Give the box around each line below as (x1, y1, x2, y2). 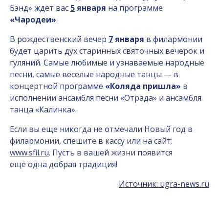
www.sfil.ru (10, 147, 49, 158)
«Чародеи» (10, 14, 56, 25)
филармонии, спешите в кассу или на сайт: (10, 135, 173, 146)
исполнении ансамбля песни (10, 92, 118, 103)
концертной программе (10, 81, 105, 91)
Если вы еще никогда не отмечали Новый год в (10, 124, 193, 134)
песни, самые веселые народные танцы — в (10, 69, 178, 80)
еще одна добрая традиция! (10, 159, 117, 170)
